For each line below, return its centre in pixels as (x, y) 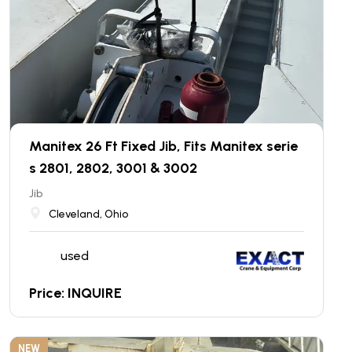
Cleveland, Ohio (88, 214)
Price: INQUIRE (75, 293)
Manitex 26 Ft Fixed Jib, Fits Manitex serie (163, 146)
